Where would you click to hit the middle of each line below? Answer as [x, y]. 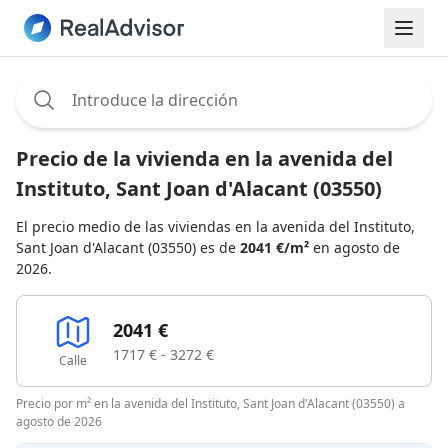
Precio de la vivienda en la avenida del [204, 158]
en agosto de [354, 247]
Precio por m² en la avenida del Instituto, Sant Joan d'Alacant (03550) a [210, 403]
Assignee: [51, 83]
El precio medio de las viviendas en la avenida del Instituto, [215, 226]
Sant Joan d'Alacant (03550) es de [128, 247]
